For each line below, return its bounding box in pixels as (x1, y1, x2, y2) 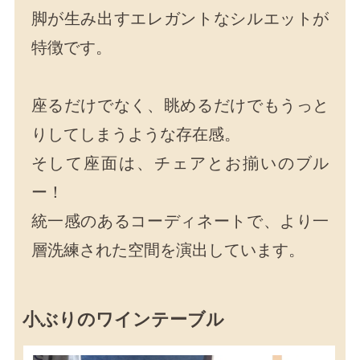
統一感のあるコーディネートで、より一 (31, 211, 329, 231)
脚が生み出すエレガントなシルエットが (31, 8, 329, 28)
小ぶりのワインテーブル (22, 308, 225, 329)
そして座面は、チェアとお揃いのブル (31, 153, 329, 173)
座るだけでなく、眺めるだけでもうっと (31, 95, 329, 115)
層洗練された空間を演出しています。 (31, 239, 305, 260)
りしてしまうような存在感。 (31, 124, 240, 144)
